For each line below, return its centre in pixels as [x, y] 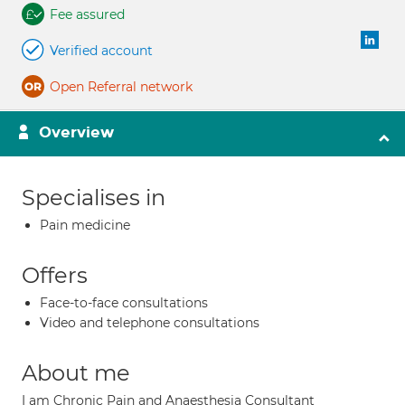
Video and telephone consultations [150, 323]
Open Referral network [121, 87]
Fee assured [87, 14]
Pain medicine [85, 225]
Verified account [101, 51]
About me [76, 373]
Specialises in [94, 198]
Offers [55, 275]
